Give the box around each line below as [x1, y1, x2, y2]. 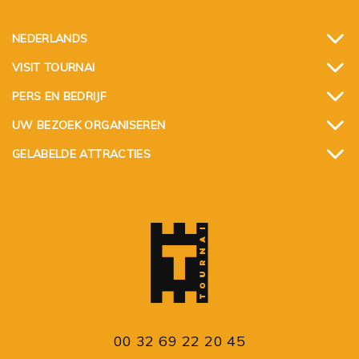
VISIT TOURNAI [12, 59, 95, 75]
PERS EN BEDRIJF [12, 88, 107, 103]
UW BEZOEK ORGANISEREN [12, 117, 166, 132]
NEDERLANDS [12, 30, 88, 46]
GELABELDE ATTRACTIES [12, 146, 151, 161]
